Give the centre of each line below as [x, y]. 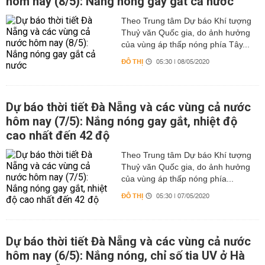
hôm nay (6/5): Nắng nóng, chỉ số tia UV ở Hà [125, 256]
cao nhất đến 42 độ [58, 135]
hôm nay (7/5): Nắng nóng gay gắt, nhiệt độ [122, 121]
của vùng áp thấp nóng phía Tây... [185, 44]
